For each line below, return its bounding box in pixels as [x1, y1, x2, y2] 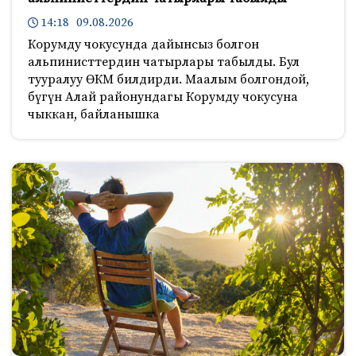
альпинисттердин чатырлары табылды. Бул [28, 54, 300, 71]
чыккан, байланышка [28, 106, 160, 123]
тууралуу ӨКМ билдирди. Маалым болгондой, [28, 72, 309, 88]
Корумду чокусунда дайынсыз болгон [28, 37, 259, 53]
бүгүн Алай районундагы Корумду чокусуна [28, 89, 298, 106]
